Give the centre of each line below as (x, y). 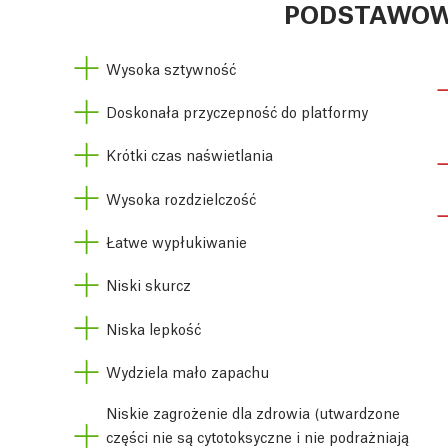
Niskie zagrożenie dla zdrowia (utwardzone (253, 411)
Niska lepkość (153, 327)
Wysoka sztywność (171, 67)
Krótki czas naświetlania (189, 154)
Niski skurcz (148, 284)
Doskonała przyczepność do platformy (237, 111)
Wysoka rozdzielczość (181, 197)
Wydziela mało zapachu (187, 370)
